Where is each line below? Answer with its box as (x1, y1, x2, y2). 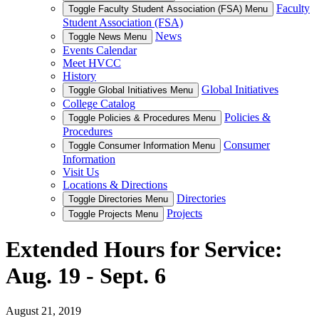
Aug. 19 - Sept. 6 (6, 263, 166, 289)
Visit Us (63, 166, 99, 178)
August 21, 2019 (6, 304, 81, 317)
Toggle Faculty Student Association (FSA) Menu (68, 4, 268, 14)
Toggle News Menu (68, 31, 147, 42)
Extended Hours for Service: (6, 236, 283, 263)
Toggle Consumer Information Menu (68, 140, 215, 151)
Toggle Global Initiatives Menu (68, 85, 193, 95)
